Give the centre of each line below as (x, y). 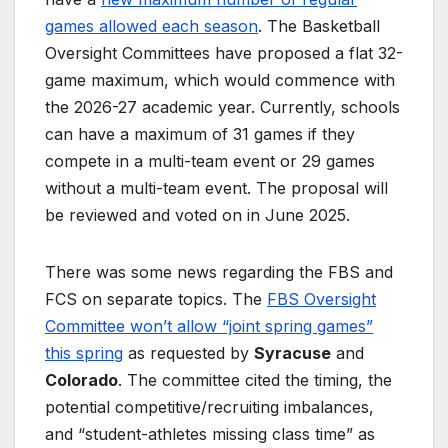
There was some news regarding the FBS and (219, 271)
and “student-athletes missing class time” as (210, 433)
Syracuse (292, 352)
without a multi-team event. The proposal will (216, 187)
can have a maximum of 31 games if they (200, 133)
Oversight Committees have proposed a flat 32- (224, 52)
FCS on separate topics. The (156, 298)
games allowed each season (151, 25)
